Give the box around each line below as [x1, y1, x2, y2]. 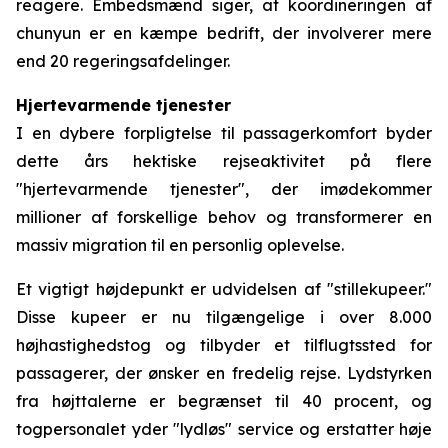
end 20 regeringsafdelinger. [16, 51, 230, 71]
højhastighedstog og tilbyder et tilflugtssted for [16, 335, 432, 355]
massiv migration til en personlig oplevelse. [16, 235, 344, 255]
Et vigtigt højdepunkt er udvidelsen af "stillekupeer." [16, 279, 432, 299]
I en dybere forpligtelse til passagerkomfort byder [16, 123, 432, 143]
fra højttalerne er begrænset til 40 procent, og [16, 391, 432, 411]
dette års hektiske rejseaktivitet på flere [16, 151, 432, 171]
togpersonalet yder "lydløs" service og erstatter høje [16, 419, 432, 439]
